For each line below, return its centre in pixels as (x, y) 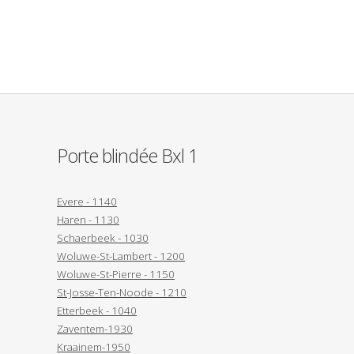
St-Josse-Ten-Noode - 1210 (122, 292)
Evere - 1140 (87, 201)
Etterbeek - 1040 (97, 310)
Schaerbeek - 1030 (103, 237)
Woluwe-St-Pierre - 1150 (116, 274)
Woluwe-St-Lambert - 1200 (121, 256)
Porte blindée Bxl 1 (127, 155)
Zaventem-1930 (95, 328)
